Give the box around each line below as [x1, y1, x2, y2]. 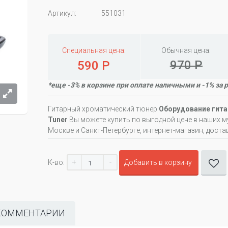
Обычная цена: [161, 46, 211, 54]
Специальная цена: [62, 46, 126, 54]
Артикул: [48, 9, 76, 17]
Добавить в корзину [124, 158, 192, 166]
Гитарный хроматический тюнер [48, 105, 159, 113]
